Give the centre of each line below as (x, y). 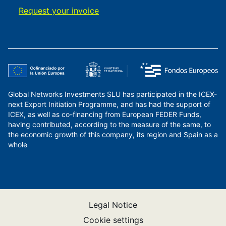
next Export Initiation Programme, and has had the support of (109, 104)
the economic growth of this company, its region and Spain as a (113, 134)
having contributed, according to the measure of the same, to (109, 124)
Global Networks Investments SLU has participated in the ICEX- (112, 94)
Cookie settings (113, 220)
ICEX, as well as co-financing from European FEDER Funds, (105, 114)
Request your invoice (59, 10)
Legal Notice (113, 205)
